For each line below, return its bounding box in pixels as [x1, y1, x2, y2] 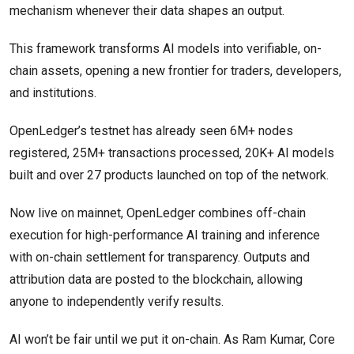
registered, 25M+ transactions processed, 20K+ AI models [9, 145, 334, 161]
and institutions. [9, 85, 96, 101]
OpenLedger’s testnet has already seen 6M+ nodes [9, 123, 293, 139]
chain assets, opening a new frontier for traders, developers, [9, 63, 341, 79]
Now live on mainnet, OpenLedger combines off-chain [9, 205, 306, 221]
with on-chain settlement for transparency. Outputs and [9, 250, 310, 265]
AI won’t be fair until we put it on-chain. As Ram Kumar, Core [9, 332, 335, 348]
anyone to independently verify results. [9, 294, 224, 310]
